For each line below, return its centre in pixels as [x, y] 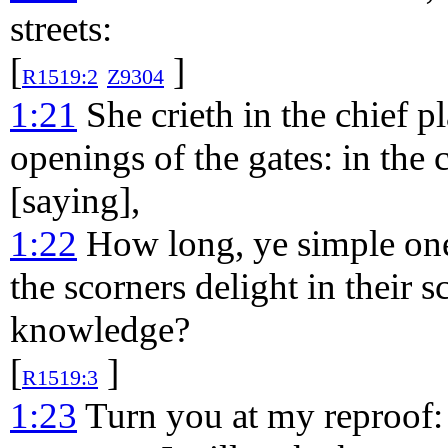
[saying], [75, 200]
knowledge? [100, 329]
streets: [61, 28]
